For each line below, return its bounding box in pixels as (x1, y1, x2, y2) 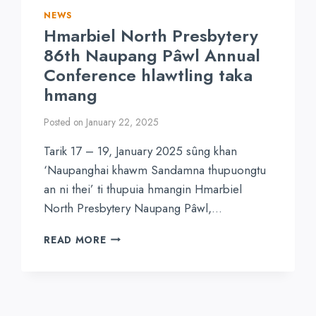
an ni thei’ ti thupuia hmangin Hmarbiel (44, 180, 243, 197)
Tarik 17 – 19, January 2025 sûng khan (44, 142, 238, 159)
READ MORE (44, 232, 107, 247)
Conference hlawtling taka (44, 63, 253, 88)
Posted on (44, 114, 84, 129)
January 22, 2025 (85, 114, 159, 129)
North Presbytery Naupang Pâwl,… (44, 199, 223, 217)
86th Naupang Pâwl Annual (44, 43, 261, 68)
